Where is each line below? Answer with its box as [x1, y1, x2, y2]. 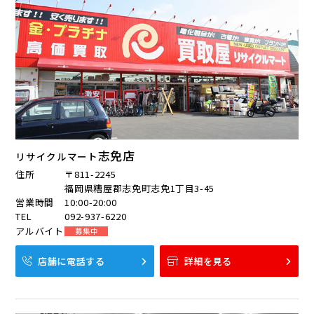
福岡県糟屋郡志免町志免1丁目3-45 [64, 182, 215, 196]
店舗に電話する [38, 254, 105, 268]
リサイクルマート [15, 149, 98, 164]
